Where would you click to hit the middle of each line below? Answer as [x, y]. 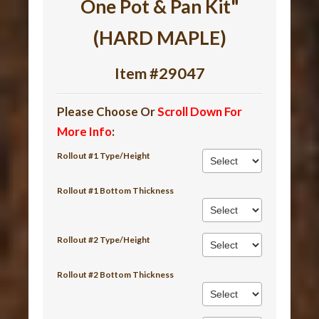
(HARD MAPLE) [159, 37]
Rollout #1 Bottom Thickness [116, 190]
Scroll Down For [200, 111]
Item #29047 [159, 73]
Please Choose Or [108, 111]
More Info [85, 131]
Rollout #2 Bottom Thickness [116, 274]
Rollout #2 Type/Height [104, 239]
